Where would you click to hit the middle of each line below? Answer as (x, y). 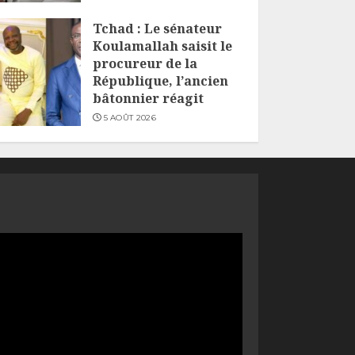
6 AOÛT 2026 (130, 10)
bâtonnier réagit (148, 98)
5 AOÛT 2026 (130, 117)
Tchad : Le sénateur (157, 28)
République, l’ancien (160, 80)
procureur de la (145, 63)
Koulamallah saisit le (162, 46)
